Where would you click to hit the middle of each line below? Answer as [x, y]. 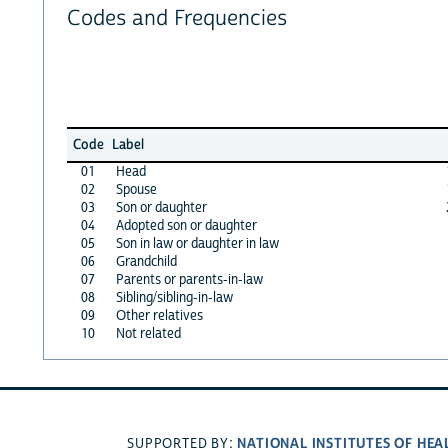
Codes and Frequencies [176, 19]
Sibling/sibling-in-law [174, 297]
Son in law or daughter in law [197, 243]
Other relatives [159, 315]
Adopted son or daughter [186, 225]
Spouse [136, 189]
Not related [148, 333]
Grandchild [146, 261]
